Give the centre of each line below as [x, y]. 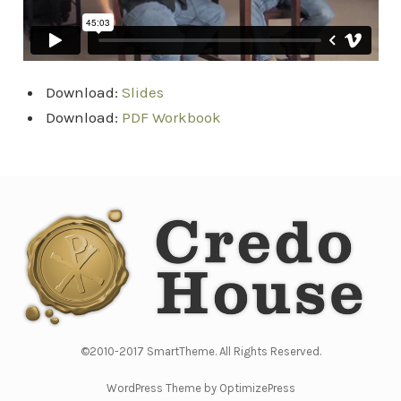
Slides [142, 93]
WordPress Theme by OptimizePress [200, 388]
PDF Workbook [171, 118]
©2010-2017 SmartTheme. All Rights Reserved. [200, 352]
